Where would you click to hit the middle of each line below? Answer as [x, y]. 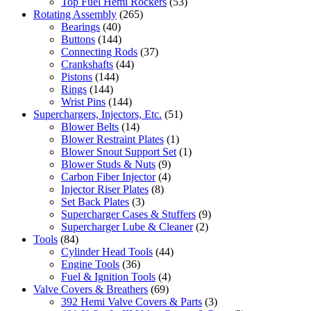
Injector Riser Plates [105, 189]
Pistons [77, 76]
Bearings [81, 26]
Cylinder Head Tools [107, 251]
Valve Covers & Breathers [91, 289]
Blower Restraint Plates [112, 139]
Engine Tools [90, 264]
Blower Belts [90, 126]
